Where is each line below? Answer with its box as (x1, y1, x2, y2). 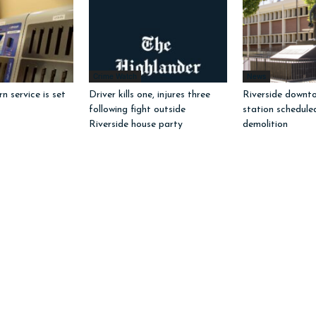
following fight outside (89, 104, 186, 115)
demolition (243, 119, 288, 130)
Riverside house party (89, 119, 183, 130)
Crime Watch (93, 71, 137, 80)
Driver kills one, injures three (89, 89, 210, 100)
